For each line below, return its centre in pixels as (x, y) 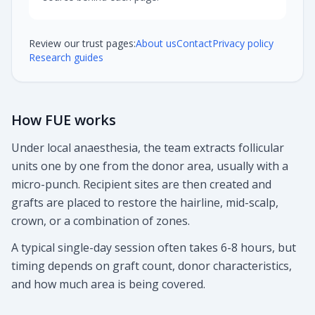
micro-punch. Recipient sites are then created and (141, 184)
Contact (194, 43)
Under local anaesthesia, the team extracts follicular (148, 148)
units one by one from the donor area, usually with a (150, 166)
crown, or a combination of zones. (101, 221)
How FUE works (64, 120)
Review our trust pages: (82, 43)
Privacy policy (243, 43)
